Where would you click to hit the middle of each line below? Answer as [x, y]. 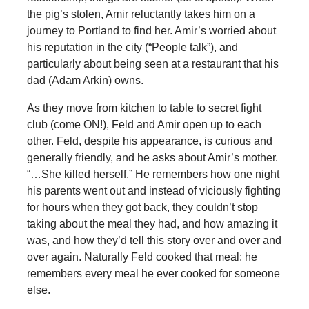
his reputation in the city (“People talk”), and [132, 47]
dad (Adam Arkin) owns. [85, 80]
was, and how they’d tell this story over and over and [154, 240]
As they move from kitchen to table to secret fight [144, 108]
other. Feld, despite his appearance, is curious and [149, 141]
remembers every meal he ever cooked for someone [153, 273]
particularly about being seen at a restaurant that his [152, 63]
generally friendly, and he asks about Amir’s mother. [152, 157]
